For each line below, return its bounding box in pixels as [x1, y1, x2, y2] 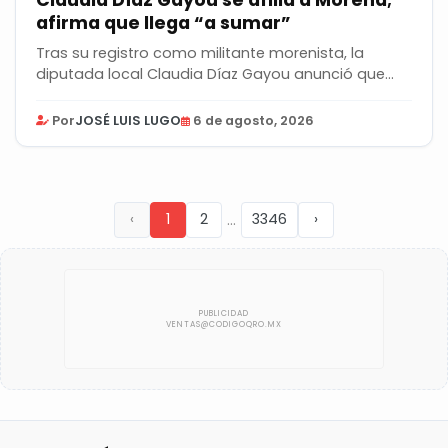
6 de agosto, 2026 [193, 111, 314, 129]
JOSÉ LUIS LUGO [75, 111, 181, 129]
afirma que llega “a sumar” [36, 10, 291, 35]
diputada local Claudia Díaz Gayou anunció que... [36, 63, 394, 84]
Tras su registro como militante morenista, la [36, 42, 364, 63]
